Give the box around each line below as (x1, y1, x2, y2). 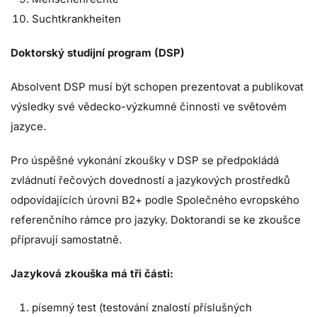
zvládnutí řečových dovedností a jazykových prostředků (11, 173, 290, 188)
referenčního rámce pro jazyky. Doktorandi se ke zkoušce (11, 213, 301, 227)
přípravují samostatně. (11, 233, 122, 247)
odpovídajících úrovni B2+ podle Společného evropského (11, 193, 299, 207)
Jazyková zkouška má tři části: (11, 267, 173, 281)
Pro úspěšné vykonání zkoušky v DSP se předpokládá (11, 154, 279, 168)
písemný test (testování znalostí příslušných (32, 301, 252, 315)
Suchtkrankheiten (32, 12, 121, 26)
